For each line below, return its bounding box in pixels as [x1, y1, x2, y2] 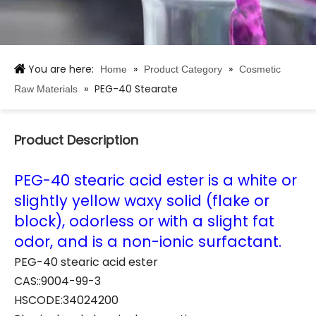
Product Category [144, 63, 222, 75]
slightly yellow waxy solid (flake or [14, 190, 269, 211]
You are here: [25, 62, 97, 76]
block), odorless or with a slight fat [14, 211, 274, 231]
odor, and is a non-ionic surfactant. [14, 231, 281, 252]
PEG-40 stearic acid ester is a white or [14, 170, 297, 190]
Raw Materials [14, 83, 78, 95]
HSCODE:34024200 [14, 292, 119, 308]
